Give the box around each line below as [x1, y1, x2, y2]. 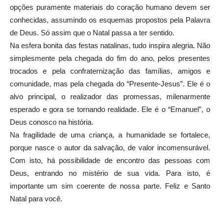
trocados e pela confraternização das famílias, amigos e [10, 67, 210, 75]
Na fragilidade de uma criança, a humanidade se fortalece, [10, 131, 210, 139]
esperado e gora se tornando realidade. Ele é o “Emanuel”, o [10, 105, 210, 113]
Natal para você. [10, 194, 62, 203]
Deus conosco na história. [10, 118, 93, 126]
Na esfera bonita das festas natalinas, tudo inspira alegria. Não [10, 41, 210, 50]
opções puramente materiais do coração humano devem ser [10, 3, 210, 11]
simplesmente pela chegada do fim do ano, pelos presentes [10, 54, 210, 62]
